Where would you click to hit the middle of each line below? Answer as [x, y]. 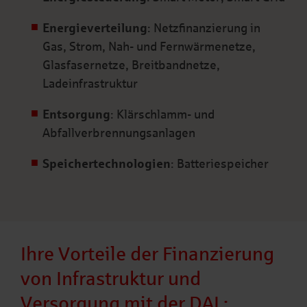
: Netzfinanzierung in [204, 28]
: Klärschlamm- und [162, 114]
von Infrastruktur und [111, 279]
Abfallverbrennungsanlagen [119, 133]
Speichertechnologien [106, 163]
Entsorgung [76, 114]
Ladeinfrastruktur [90, 83]
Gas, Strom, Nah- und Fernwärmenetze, [149, 46]
